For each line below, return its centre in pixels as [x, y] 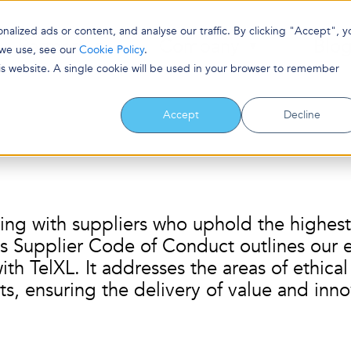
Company [199, 46]
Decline [302, 115]
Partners [51, 46]
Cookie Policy [112, 50]
